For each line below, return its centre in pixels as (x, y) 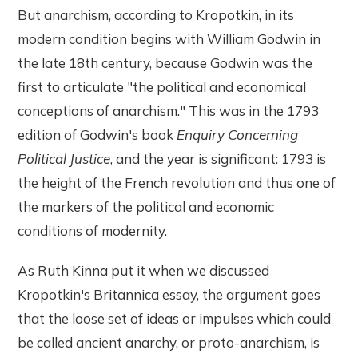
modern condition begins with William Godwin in (169, 39)
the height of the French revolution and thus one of (177, 183)
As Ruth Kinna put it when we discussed (144, 271)
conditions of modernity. (93, 231)
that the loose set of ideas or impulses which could (175, 319)
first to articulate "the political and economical (162, 87)
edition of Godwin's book (97, 135)
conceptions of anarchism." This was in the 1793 (169, 111)
